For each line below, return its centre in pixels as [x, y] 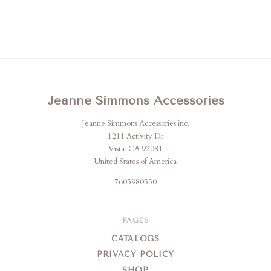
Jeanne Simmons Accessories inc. [135, 124]
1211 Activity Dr [135, 136]
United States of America [135, 162]
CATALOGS [135, 239]
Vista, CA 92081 [135, 149]
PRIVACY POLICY [135, 255]
